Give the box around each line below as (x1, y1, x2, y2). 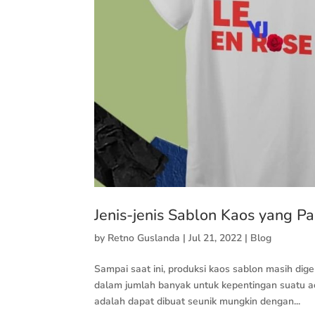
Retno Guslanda (108, 231, 181, 245)
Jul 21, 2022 (188, 231, 243, 245)
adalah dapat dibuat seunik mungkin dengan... (94, 295, 301, 309)
